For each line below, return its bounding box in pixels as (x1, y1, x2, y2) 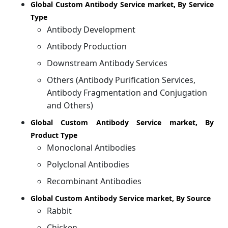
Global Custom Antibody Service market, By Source (31, 193, 211, 204)
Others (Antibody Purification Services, (47, 74, 195, 86)
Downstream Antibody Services (47, 58, 167, 69)
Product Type (31, 130, 77, 140)
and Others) (47, 100, 93, 111)
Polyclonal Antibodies (47, 159, 129, 170)
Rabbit (47, 205, 72, 217)
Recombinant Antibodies (47, 176, 141, 187)
